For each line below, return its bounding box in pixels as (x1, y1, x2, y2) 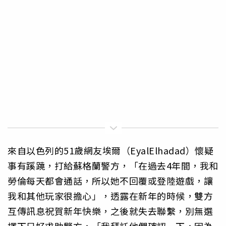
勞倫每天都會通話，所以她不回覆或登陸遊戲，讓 (8, 174, 213, 188)
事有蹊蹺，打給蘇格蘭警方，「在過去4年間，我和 (8, 159, 218, 173)
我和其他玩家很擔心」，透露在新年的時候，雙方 (8, 189, 213, 203)
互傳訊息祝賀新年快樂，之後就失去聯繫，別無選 (8, 204, 213, 218)
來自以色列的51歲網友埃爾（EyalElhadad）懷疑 (8, 144, 213, 157)
